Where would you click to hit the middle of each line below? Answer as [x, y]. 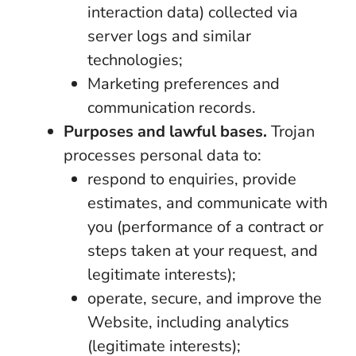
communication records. [172, 108]
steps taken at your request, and [203, 251]
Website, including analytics [188, 322]
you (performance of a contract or [205, 227]
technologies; [135, 60]
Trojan [291, 132]
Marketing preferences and [184, 84]
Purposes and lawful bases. [165, 132]
